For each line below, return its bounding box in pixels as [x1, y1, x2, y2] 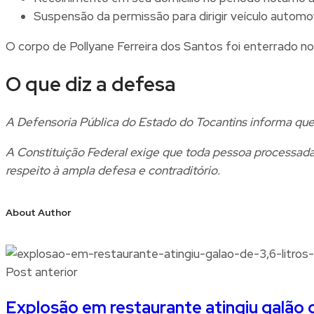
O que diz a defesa [6, 70, 176, 97]
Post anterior [6, 264, 78, 280]
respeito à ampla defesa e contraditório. [6, 163, 220, 179]
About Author [6, 205, 71, 219]
